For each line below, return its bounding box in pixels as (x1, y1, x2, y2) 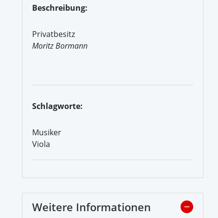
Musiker (32, 127, 61, 138)
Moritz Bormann (32, 40, 88, 51)
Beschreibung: (32, 2, 88, 13)
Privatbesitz (32, 28, 75, 39)
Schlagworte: (32, 100, 83, 111)
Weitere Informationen (32, 199, 151, 214)
